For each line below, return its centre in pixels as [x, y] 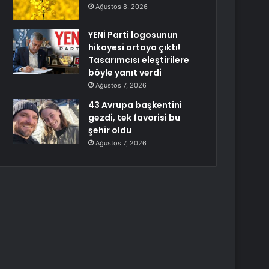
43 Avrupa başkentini [135, 105]
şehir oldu [110, 130]
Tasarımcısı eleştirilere [139, 60]
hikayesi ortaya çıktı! [134, 47]
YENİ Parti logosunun [133, 35]
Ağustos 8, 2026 [122, 7]
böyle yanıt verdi [125, 73]
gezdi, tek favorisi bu [134, 118]
